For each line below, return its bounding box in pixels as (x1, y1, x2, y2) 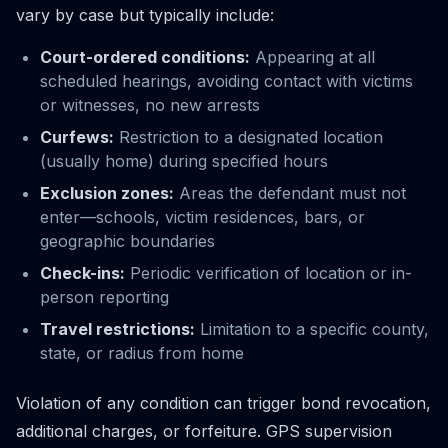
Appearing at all (250, 46, 375, 67)
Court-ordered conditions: (40, 46, 250, 67)
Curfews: (40, 126, 114, 147)
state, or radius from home (40, 342, 244, 363)
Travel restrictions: (40, 318, 195, 339)
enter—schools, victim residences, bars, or (40, 206, 365, 227)
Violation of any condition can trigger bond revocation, (16, 392, 431, 413)
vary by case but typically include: (16, 4, 274, 25)
